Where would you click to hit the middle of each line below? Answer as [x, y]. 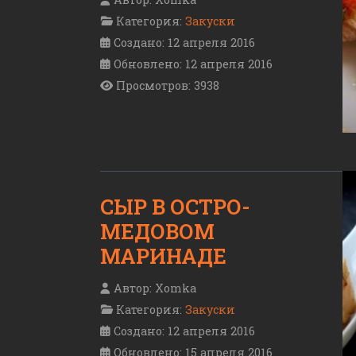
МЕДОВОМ [157, 231]
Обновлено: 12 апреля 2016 [193, 64]
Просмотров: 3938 [168, 85]
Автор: [133, 288]
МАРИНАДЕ [163, 255]
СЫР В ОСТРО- [175, 206]
